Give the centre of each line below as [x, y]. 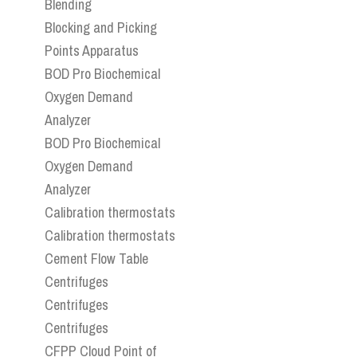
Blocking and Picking [101, 28]
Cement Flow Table [96, 259]
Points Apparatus [92, 51]
